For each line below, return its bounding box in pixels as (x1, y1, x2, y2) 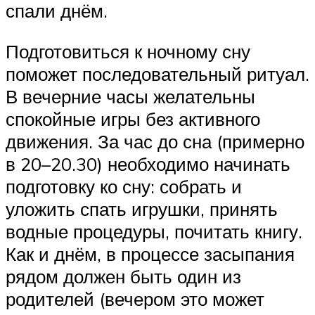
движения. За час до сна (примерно (6, 129, 304, 153)
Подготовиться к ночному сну (6, 39, 250, 63)
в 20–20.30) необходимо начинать (6, 152, 290, 175)
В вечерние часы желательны (6, 84, 255, 108)
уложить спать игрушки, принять (6, 197, 278, 220)
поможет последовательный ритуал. (6, 62, 309, 85)
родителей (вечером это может (6, 287, 264, 310)
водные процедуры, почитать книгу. (6, 219, 302, 243)
